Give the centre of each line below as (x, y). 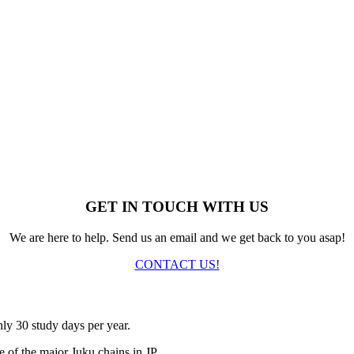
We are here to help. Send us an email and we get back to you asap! (177, 237)
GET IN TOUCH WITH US (177, 207)
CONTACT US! (177, 264)
